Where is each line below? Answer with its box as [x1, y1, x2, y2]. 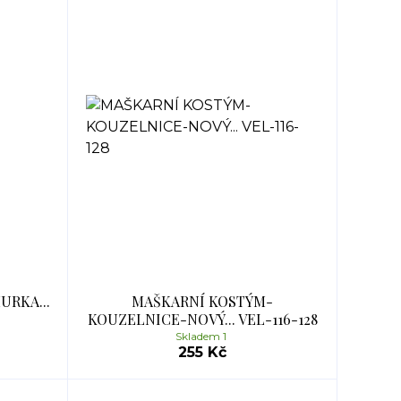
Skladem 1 [175, 329, 229, 343]
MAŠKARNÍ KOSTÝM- [132, 292, 273, 311]
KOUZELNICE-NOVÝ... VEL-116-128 [87, 310, 318, 328]
